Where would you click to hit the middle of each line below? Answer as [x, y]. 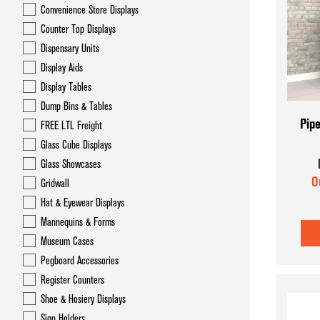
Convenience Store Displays [90, 10]
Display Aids [62, 68]
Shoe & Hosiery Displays [83, 299]
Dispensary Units [70, 49]
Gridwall [55, 184]
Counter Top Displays [78, 29]
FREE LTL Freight [71, 126]
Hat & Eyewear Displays [82, 203]
